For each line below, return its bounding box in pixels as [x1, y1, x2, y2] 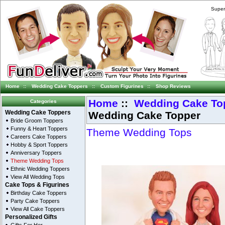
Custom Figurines [100, 83, 144, 89]
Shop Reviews [156, 83, 191, 89]
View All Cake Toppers [11, 206, 65, 212]
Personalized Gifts [5, 214, 58, 220]
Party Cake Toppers [11, 198, 60, 204]
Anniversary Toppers [11, 150, 62, 156]
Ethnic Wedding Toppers [11, 166, 70, 172]
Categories [30, 98, 57, 104]
